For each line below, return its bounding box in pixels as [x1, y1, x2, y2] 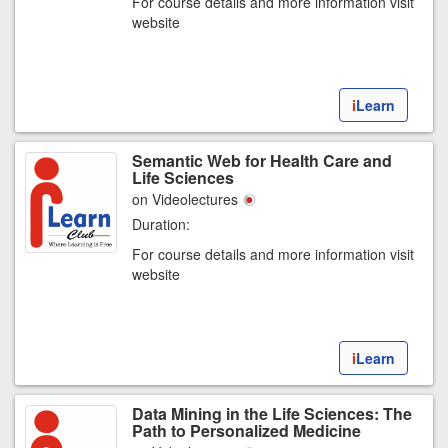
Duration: [132, 214, 190, 235]
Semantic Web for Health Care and [132, 149, 392, 173]
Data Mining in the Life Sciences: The [132, 402, 412, 426]
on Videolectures [132, 189, 242, 210]
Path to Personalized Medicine [132, 419, 361, 443]
